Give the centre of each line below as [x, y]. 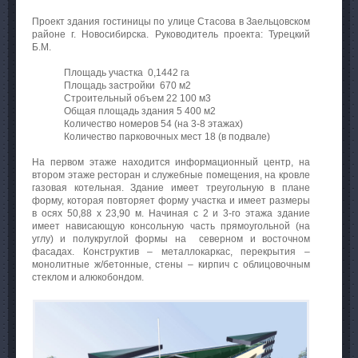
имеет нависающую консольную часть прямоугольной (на [171, 226]
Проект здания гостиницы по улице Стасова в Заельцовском [171, 21]
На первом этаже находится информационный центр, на [171, 162]
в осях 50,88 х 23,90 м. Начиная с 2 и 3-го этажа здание [171, 213]
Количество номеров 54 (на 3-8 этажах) [153, 123]
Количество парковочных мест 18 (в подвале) [167, 136]
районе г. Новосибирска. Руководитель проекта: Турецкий [171, 34]
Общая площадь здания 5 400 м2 [140, 111]
